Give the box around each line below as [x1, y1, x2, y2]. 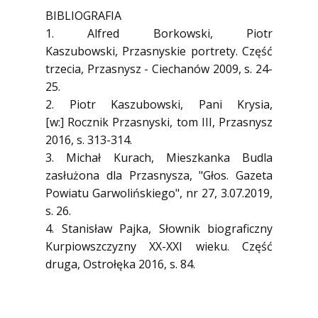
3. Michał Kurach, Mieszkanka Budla [45, 150, 273, 165]
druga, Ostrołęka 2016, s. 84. [45, 256, 195, 272]
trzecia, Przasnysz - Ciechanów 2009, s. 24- [45, 61, 273, 77]
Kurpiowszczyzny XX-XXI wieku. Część [45, 238, 273, 254]
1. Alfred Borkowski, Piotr [45, 26, 273, 41]
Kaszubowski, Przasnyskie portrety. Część [45, 43, 273, 59]
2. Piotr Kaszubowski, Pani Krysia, [45, 97, 273, 112]
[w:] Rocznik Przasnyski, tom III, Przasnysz [45, 114, 273, 130]
